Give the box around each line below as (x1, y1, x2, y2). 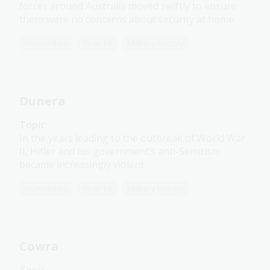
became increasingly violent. (19, 158, 146, 172)
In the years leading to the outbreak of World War (19, 131, 245, 145)
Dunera (19, 93, 66, 110)
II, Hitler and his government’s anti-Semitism (19, 145, 220, 159)
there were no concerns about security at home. (19, 13, 236, 27)
